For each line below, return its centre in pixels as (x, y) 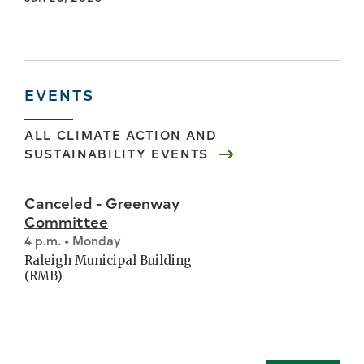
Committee (66, 221)
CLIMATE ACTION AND (137, 134)
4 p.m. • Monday (73, 240)
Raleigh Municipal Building (108, 260)
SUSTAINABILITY (86, 153)
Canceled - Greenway (102, 202)
